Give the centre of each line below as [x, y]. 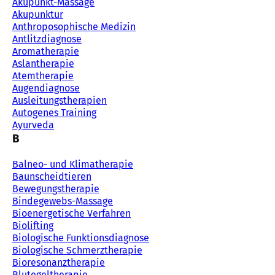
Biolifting [33, 226]
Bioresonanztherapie [59, 262]
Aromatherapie [46, 51]
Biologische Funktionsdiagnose [81, 238]
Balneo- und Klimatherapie [73, 164]
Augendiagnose [46, 88]
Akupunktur [38, 14]
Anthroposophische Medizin [74, 27]
